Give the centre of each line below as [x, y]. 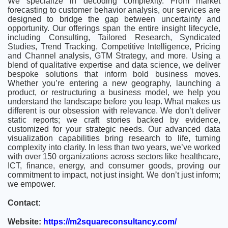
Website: [25, 221]
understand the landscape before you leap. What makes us [114, 102]
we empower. [32, 184]
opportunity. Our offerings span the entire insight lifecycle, [114, 28]
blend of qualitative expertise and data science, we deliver [114, 65]
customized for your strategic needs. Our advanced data [114, 129]
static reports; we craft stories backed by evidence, [114, 120]
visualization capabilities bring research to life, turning [114, 138]
